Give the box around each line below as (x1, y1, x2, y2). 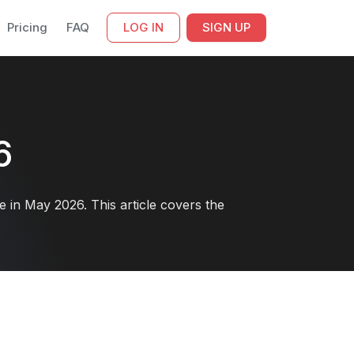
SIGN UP (202, 20, 250, 35)
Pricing (7, 20, 47, 35)
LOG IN (123, 20, 164, 35)
